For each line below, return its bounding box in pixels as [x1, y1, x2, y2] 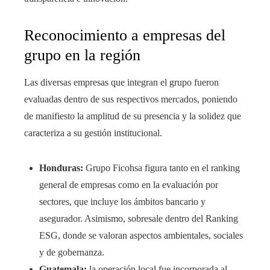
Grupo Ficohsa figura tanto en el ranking [83, 163, 240, 174]
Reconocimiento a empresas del [24, 27, 225, 45]
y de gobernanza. [39, 247, 104, 258]
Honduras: [39, 163, 83, 174]
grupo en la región [24, 46, 140, 64]
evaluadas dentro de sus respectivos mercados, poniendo [24, 94, 237, 105]
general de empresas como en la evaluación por [39, 180, 218, 190]
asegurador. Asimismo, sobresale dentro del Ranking [39, 213, 238, 224]
